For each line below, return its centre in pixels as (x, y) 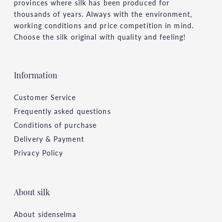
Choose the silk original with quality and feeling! (100, 37)
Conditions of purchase (55, 125)
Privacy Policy (39, 153)
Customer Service (45, 97)
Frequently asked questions (62, 111)
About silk (32, 194)
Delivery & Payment (49, 139)
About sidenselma (45, 214)
